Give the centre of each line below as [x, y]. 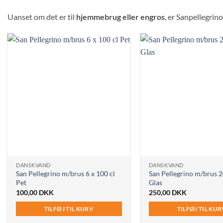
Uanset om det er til [42, 17]
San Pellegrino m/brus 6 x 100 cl [66, 174]
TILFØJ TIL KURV [69, 209]
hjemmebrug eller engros [120, 17]
